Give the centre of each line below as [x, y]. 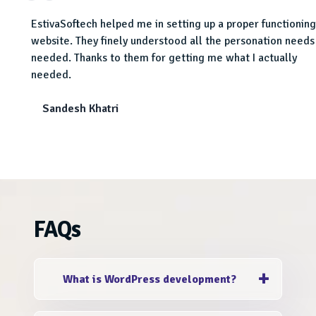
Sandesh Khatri [80, 109]
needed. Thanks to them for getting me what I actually [164, 58]
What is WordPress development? [150, 280]
